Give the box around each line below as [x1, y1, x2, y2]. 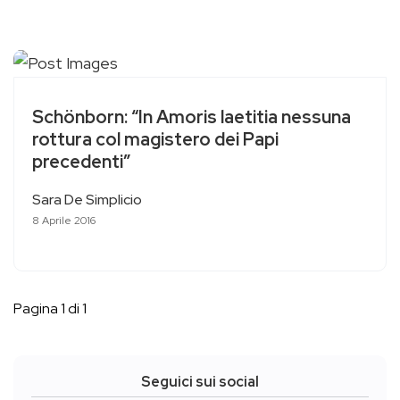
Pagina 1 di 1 [13, 299, 87, 319]
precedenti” [32, 150, 130, 174]
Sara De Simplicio [32, 190, 142, 210]
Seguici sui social [141, 372, 259, 392]
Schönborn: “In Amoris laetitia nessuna [32, 105, 351, 129]
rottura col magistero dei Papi [32, 128, 279, 152]
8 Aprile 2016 [32, 213, 96, 229]
